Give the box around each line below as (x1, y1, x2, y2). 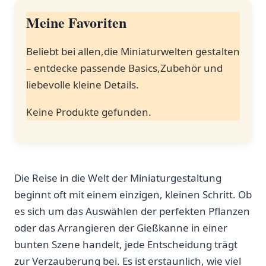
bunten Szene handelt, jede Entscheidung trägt (14, 237, 237, 252)
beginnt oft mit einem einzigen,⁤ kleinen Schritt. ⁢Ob (14, 188, 252, 202)
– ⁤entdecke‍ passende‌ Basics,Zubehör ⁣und (26, 61, 223, 75)
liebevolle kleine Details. (26, 78, 139, 92)
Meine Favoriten (26, 12, 126, 33)
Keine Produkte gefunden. (26, 105, 151, 119)
